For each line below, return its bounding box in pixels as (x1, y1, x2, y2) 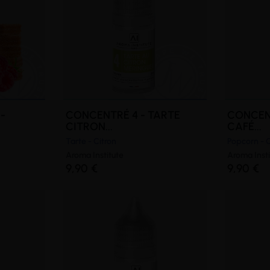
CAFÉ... (227, 119, 262, 133)
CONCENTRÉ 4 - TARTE (65, 108, 180, 122)
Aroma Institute (65, 149, 124, 160)
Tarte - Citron (65, 136, 116, 146)
